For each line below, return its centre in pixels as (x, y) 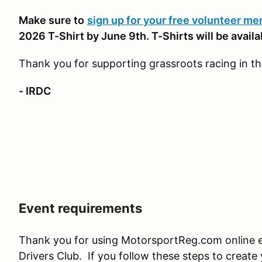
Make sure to (51, 20)
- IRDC (35, 91)
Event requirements (80, 208)
